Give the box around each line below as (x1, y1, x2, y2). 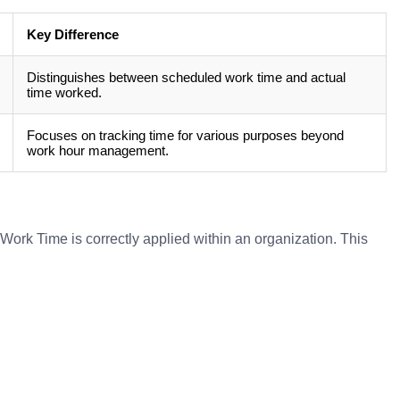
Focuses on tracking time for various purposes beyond (27, 128, 344, 143)
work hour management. (27, 143, 169, 158)
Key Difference (27, 27, 119, 42)
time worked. (27, 85, 102, 100)
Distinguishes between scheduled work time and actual (27, 70, 346, 85)
